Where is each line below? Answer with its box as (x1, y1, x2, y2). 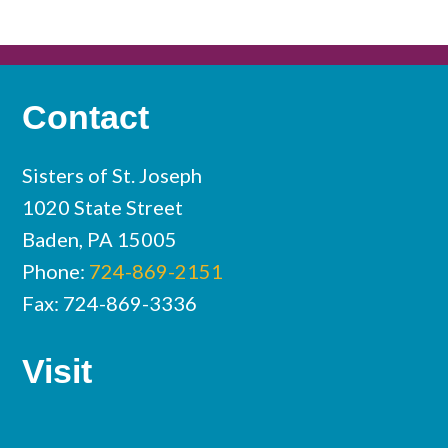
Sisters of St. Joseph (22, 163, 203, 187)
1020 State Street (22, 195, 184, 219)
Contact (22, 98, 150, 136)
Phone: (22, 259, 90, 283)
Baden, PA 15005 (22, 227, 178, 251)
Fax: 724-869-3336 (22, 291, 198, 315)
